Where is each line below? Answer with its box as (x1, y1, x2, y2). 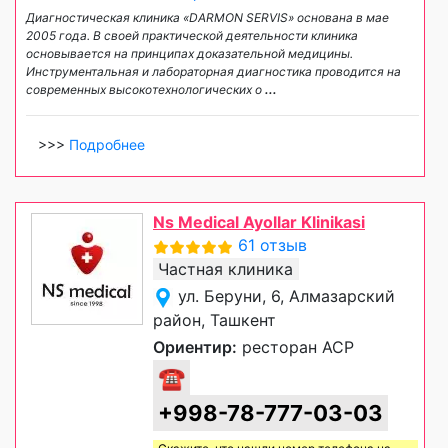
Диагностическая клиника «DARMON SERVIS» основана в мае (26, 9, 389, 25)
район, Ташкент (153, 309, 276, 330)
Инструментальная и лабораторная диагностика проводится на (26, 63, 401, 79)
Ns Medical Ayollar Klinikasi (153, 211, 365, 232)
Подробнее (69, 135, 145, 153)
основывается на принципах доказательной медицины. (26, 45, 353, 61)
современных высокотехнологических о (26, 81, 265, 97)
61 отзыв (238, 234, 307, 255)
